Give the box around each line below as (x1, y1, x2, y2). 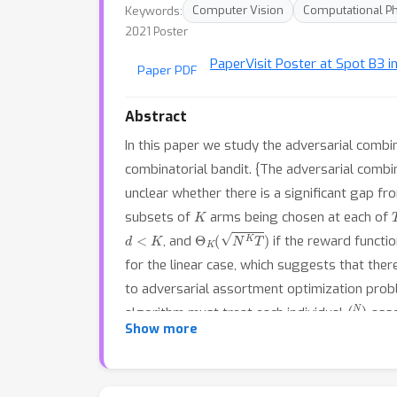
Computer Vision (192, 3, 284, 18)
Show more (125, 321, 198, 338)
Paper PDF (137, 62, 198, 78)
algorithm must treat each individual (125, 304, 346, 322)
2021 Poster (125, 24, 188, 39)
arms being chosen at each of (206, 208, 393, 226)
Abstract (125, 107, 187, 126)
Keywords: (125, 2, 183, 19)
